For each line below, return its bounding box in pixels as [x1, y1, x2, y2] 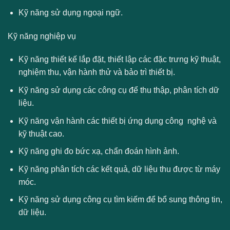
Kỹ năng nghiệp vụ [8, 31, 76, 41]
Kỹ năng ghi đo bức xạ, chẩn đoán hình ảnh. [18, 147, 179, 156]
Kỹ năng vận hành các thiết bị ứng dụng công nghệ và [18, 116, 217, 125]
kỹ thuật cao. [18, 129, 64, 138]
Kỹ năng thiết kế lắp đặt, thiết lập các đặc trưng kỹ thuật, [18, 55, 221, 64]
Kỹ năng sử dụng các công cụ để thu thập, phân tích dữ [18, 86, 219, 95]
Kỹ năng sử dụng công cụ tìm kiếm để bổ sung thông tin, [18, 195, 222, 204]
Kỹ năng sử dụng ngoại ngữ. [18, 8, 123, 17]
